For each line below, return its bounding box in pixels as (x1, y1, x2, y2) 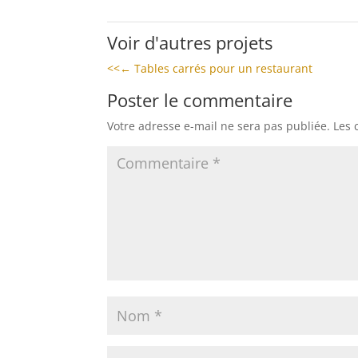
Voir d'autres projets (107, 30, 273, 54)
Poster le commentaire (107, 87, 293, 112)
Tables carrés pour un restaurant (131, 60, 313, 76)
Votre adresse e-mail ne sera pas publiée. (107, 117, 331, 133)
